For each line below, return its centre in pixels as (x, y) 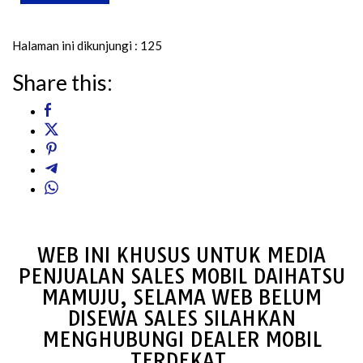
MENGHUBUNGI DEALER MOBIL (181, 339)
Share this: (62, 82)
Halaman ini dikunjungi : (75, 45)
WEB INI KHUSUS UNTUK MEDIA (181, 255)
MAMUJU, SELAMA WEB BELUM (181, 297)
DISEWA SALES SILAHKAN (181, 318)
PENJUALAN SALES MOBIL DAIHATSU (181, 276)
